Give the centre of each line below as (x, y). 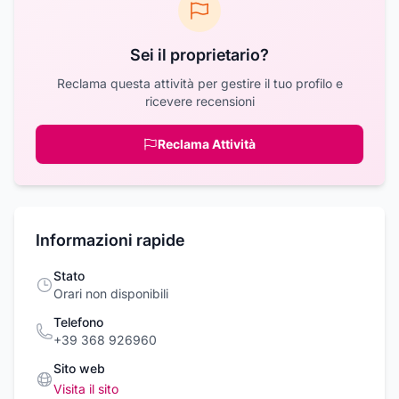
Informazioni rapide (110, 240)
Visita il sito (86, 389)
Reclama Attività (207, 144)
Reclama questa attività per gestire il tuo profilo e (199, 83)
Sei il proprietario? (199, 55)
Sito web (79, 368)
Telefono (78, 322)
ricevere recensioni (199, 101)
